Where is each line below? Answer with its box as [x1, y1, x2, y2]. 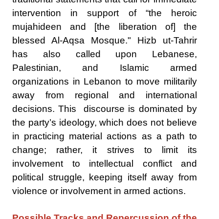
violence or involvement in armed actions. [12, 185, 186, 196]
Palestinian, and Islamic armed [12, 62, 197, 73]
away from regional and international [12, 89, 197, 100]
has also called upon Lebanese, [12, 48, 197, 59]
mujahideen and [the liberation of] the [12, 21, 197, 32]
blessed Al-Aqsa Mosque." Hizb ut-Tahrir [12, 35, 197, 45]
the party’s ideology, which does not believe [12, 117, 197, 128]
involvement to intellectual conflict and [12, 158, 197, 169]
